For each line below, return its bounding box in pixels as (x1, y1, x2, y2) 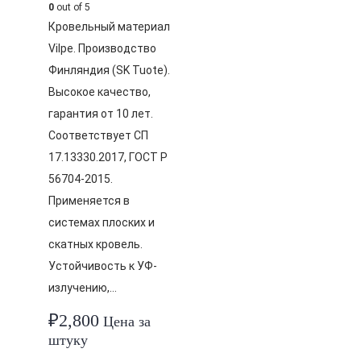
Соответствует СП (48, 129, 148, 142)
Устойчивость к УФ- (48, 259, 157, 272)
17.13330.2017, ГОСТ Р (48, 151, 168, 164)
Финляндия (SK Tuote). (48, 64, 170, 77)
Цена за (99, 313, 151, 330)
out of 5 (54, 2, 90, 13)
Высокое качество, (48, 85, 151, 98)
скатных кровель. (48, 238, 143, 251)
